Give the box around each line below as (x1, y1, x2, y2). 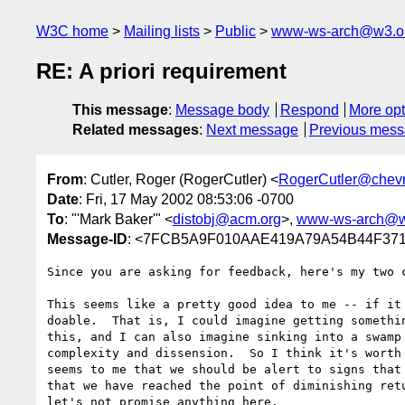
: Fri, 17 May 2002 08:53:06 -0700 (79, 191, 294, 207)
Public (215, 24, 256, 39)
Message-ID (47, 231, 127, 247)
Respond (279, 102, 339, 118)
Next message (206, 122, 298, 138)
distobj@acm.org (173, 211, 281, 227)
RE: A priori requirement (36, 59, 287, 84)
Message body (175, 102, 269, 118)
